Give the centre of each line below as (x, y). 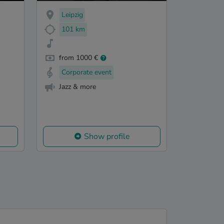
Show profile (107, 137)
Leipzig (72, 14)
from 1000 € (78, 58)
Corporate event (86, 72)
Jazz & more (77, 86)
